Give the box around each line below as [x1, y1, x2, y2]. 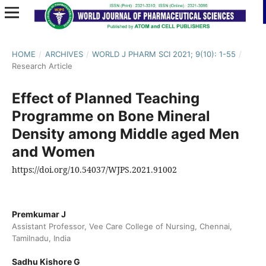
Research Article [11, 61, 72, 71]
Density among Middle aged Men [11, 125, 239, 142]
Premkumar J [11, 208, 66, 219]
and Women [11, 142, 95, 160]
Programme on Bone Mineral [11, 107, 210, 125]
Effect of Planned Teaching [11, 89, 199, 107]
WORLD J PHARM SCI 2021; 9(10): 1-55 [92, 49, 236, 59]
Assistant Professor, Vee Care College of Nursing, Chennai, [11, 221, 232, 231]
